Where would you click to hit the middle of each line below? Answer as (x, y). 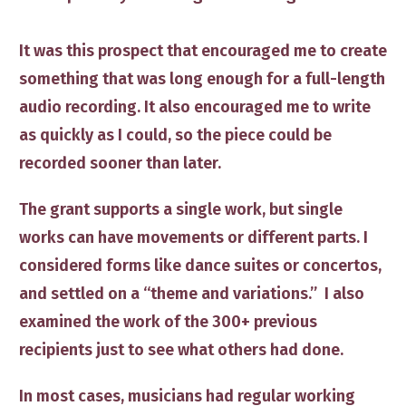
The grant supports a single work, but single (181, 210)
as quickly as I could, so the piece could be (175, 135)
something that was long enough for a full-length (202, 79)
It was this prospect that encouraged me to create (203, 51)
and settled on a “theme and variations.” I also (192, 294)
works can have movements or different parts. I (193, 238)
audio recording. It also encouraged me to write (195, 107)
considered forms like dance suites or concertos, (200, 266)
